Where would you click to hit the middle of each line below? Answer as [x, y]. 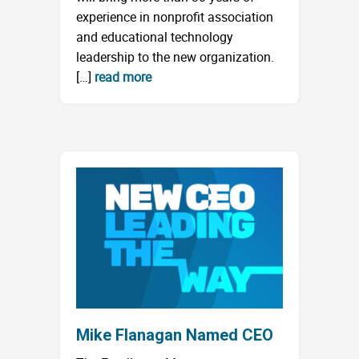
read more [123, 77]
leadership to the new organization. [177, 56]
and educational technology [155, 36]
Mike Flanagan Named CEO [175, 335]
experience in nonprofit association [175, 16]
